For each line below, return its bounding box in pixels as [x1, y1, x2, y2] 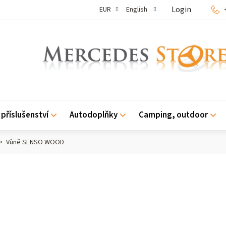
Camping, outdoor [139, 108, 208, 121]
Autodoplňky [70, 108, 118, 121]
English [126, 5, 149, 15]
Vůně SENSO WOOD [6, 137, 64, 147]
